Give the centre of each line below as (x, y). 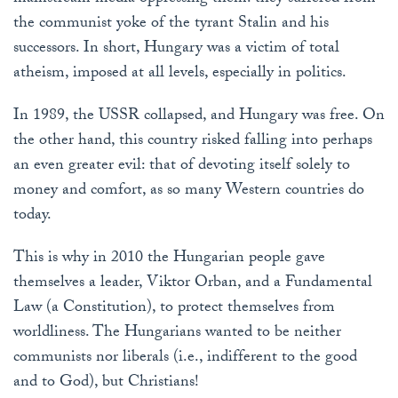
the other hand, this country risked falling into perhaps (193, 142)
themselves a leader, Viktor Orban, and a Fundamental (193, 284)
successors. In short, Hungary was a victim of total (176, 50)
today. (32, 217)
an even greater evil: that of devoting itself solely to (182, 167)
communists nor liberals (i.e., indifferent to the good (185, 359)
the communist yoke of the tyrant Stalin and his (171, 25)
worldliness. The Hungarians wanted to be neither (177, 334)
